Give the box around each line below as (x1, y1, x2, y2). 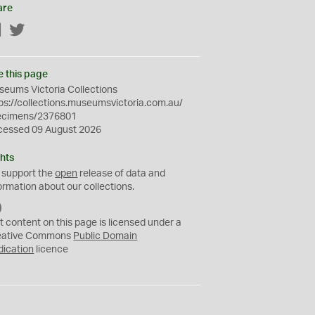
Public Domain (73, 231, 138, 241)
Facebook (2, 26, 47, 36)
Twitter (25, 26, 56, 36)
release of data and (77, 169, 166, 179)
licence (34, 245, 69, 255)
